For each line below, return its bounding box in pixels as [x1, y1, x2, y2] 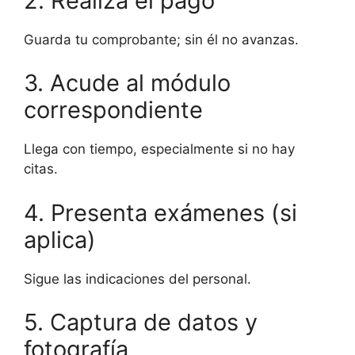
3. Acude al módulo [24, 69, 231, 97]
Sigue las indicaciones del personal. [24, 270, 251, 287]
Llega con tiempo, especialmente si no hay [24, 141, 295, 158]
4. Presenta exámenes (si [24, 198, 297, 227]
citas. [24, 161, 58, 177]
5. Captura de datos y [24, 308, 258, 337]
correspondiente [24, 96, 203, 124]
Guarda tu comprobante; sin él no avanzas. [24, 31, 299, 48]
